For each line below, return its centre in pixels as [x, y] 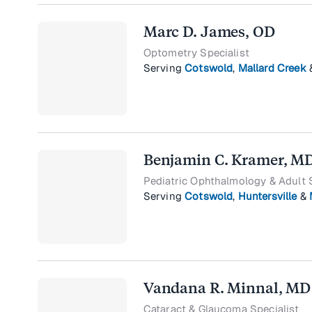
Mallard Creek [272, 68]
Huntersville [267, 196]
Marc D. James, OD [209, 32]
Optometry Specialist [196, 53]
